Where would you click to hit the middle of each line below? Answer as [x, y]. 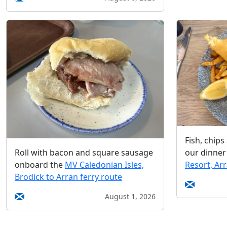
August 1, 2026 [130, 197]
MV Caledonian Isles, [104, 165]
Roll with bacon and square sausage [84, 153]
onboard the [40, 165]
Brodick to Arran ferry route [68, 177]
